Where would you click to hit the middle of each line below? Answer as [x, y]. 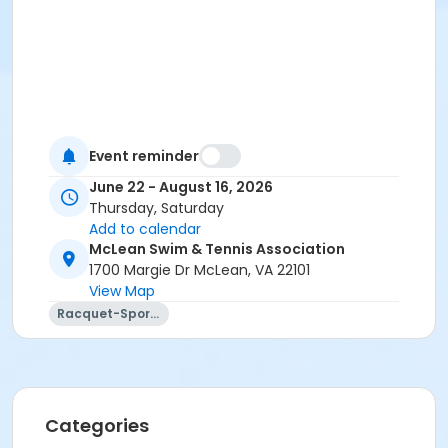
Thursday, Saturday [156, 208]
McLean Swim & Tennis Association [217, 249]
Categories [97, 426]
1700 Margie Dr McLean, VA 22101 [199, 270]
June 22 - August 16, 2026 [181, 187]
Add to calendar [145, 229]
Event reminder [144, 155]
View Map [122, 291]
